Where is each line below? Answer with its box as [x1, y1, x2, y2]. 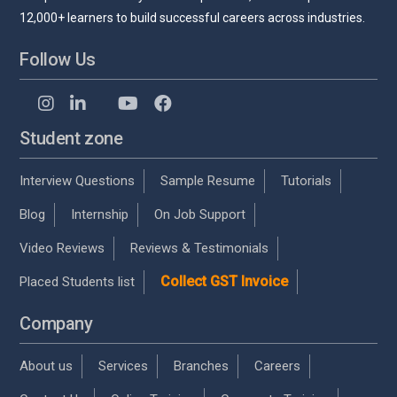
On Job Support [154, 206, 246, 222]
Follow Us [19, 48, 96, 70]
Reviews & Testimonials [130, 239, 269, 256]
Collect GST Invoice [160, 272, 289, 290]
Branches [174, 357, 230, 374]
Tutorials [281, 172, 332, 189]
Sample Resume [160, 172, 256, 189]
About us [19, 357, 74, 374]
